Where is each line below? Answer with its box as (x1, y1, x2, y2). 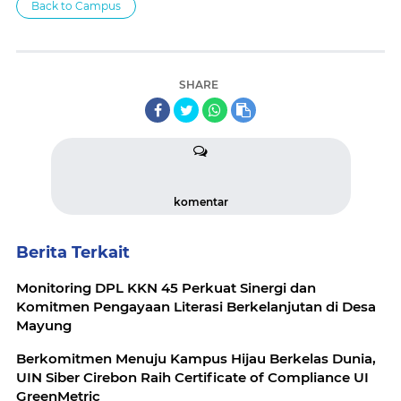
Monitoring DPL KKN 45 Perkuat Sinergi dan (16, 278, 316, 296)
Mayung (16, 316, 72, 334)
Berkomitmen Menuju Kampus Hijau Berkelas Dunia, (16, 349, 376, 367)
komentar (173, 194, 228, 209)
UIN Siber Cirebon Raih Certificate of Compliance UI (16, 368, 369, 386)
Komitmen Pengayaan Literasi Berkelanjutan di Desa (16, 297, 376, 315)
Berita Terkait (16, 242, 130, 262)
